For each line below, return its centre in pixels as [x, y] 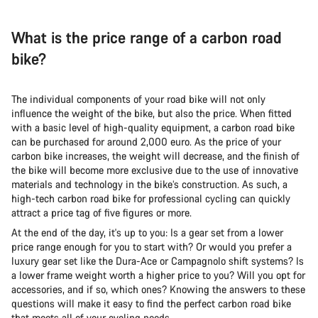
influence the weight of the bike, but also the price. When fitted [152, 113]
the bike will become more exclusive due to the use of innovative [155, 170]
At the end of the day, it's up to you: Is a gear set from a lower [147, 232]
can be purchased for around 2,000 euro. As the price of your [146, 141]
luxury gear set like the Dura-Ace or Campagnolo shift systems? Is [158, 261]
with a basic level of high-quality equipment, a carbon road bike [153, 127]
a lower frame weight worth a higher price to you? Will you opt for [158, 275]
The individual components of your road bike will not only [138, 99]
